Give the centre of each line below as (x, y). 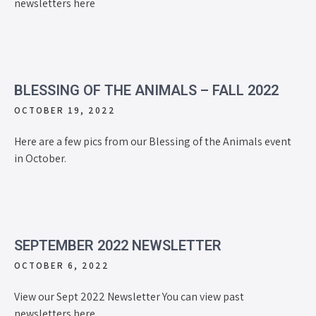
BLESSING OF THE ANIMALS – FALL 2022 (146, 90)
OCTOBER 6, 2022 (62, 265)
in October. (40, 158)
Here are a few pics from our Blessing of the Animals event (153, 141)
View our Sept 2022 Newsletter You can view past (129, 296)
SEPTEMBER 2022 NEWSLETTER (118, 245)
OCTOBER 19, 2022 (65, 110)
